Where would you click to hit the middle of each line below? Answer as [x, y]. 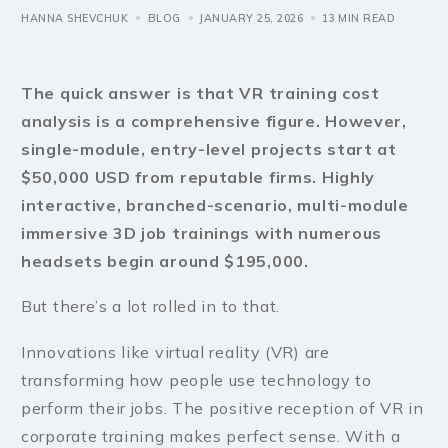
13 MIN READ [358, 18]
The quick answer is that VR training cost [200, 92]
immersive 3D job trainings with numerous [202, 232]
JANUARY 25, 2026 [251, 18]
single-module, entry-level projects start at [209, 148]
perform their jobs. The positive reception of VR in [222, 407]
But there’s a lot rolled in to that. [151, 306]
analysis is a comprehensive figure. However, [214, 120]
